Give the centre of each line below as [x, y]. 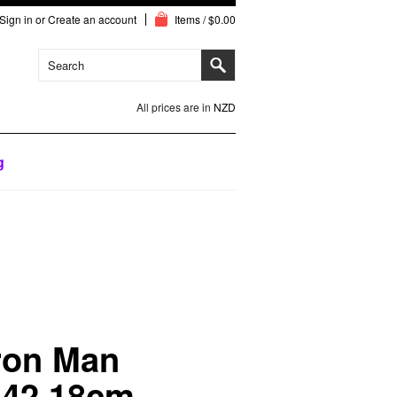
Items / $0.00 [205, 19]
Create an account [92, 19]
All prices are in [175, 107]
